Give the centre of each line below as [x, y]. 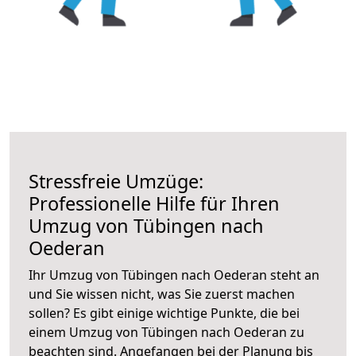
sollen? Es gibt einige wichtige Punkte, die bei [164, 313]
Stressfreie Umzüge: [116, 181]
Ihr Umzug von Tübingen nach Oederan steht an [174, 275]
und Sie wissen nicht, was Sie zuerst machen [162, 294]
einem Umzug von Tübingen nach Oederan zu [166, 332]
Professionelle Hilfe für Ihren [154, 203]
